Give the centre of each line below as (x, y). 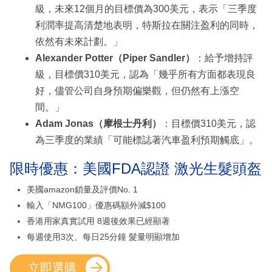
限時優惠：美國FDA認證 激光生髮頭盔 (136, 169)
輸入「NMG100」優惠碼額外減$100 (96, 206)
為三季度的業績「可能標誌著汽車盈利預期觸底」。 (147, 140)
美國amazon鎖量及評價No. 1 (82, 190)
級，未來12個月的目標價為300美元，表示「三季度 (146, 9)
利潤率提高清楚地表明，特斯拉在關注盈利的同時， (147, 25)
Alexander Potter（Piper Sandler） (115, 58)
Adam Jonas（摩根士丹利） (98, 124)
